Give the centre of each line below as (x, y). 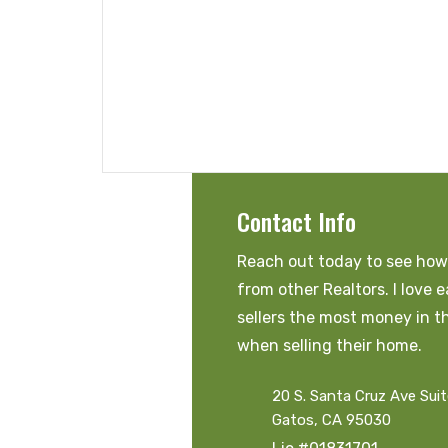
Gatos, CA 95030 (331, 420)
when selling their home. (329, 346)
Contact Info (296, 220)
